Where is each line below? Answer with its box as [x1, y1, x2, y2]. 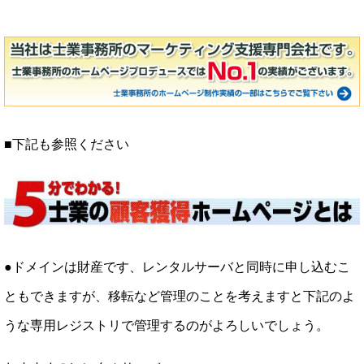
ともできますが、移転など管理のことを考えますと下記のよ [4, 288, 355, 303]
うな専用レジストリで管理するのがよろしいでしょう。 [4, 318, 329, 332]
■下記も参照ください [4, 137, 129, 152]
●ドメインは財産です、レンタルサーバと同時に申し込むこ [4, 259, 350, 274]
